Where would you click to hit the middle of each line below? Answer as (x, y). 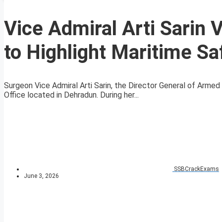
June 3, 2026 (41, 176)
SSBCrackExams (196, 169)
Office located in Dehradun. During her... (71, 95)
